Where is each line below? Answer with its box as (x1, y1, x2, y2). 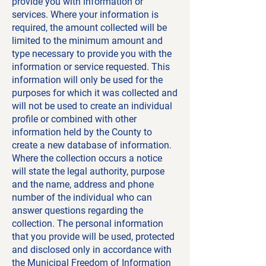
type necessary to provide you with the (12, 48, 172, 59)
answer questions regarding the (12, 205, 143, 216)
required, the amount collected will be (12, 22, 167, 33)
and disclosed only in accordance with (12, 244, 172, 255)
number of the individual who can (12, 192, 152, 203)
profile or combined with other (12, 113, 137, 125)
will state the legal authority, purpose (12, 166, 164, 177)
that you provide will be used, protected (12, 231, 175, 242)
